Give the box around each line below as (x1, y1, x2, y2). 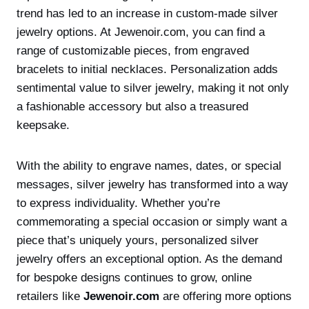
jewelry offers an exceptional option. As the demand (17, 252, 282, 266)
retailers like (17, 290, 83, 303)
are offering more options (159, 290, 292, 303)
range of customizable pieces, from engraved (17, 44, 249, 57)
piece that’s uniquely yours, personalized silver (17, 234, 259, 247)
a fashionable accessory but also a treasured (17, 100, 248, 113)
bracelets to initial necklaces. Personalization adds (17, 63, 278, 76)
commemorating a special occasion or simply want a (17, 215, 287, 228)
